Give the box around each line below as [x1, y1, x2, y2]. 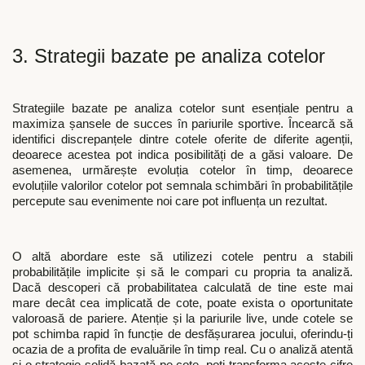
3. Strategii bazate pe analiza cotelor [12, 44, 325, 67]
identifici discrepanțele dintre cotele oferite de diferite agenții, [12, 132, 353, 146]
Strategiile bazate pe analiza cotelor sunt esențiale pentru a [12, 101, 353, 115]
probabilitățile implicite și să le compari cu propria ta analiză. [12, 266, 353, 279]
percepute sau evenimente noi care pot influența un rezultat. [12, 194, 331, 208]
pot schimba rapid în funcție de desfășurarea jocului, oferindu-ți [12, 328, 353, 341]
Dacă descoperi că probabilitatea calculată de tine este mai [12, 281, 353, 295]
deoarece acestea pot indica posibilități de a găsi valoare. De [12, 147, 353, 161]
